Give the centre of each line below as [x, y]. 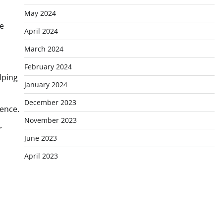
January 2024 [46, 84]
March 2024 [44, 49]
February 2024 [48, 67]
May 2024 [40, 13]
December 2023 [50, 102]
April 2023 [41, 156]
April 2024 [41, 31]
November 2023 [50, 120]
